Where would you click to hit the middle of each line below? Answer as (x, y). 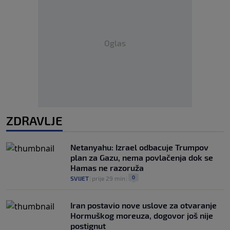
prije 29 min (109, 178)
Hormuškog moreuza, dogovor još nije (142, 215)
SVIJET (80, 178)
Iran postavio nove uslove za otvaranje (143, 205)
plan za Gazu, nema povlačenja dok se (142, 157)
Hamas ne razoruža (107, 167)
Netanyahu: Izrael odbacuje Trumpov (139, 147)
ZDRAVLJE (34, 120)
